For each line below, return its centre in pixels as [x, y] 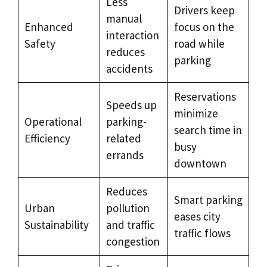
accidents [129, 68]
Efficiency [47, 138]
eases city [197, 216]
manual [124, 18]
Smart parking [208, 199]
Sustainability [56, 224]
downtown [200, 163]
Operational [53, 121]
